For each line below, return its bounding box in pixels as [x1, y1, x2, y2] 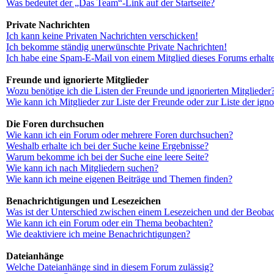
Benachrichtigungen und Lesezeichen [6, 196, 161, 206]
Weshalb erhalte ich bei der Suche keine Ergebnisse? [6, 141, 209, 151]
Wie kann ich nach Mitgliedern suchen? [6, 163, 158, 173]
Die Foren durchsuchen [6, 119, 104, 129]
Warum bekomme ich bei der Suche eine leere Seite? [6, 152, 209, 162]
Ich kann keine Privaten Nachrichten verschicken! [6, 31, 198, 41]
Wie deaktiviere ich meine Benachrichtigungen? [6, 229, 190, 239]
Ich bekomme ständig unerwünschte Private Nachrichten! [6, 42, 227, 52]
